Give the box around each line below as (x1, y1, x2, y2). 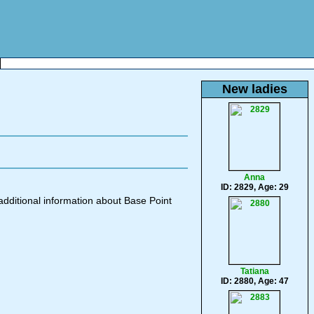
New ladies (221, 82, 287, 96)
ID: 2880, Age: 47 (220, 276, 289, 286)
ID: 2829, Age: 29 (220, 182, 289, 192)
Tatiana (240, 266, 269, 276)
